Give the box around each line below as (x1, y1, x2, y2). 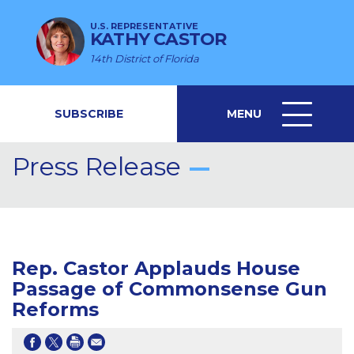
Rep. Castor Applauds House (12, 257, 300, 281)
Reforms (12, 298, 99, 322)
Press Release (12, 151, 181, 183)
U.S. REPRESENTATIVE (90, 20, 198, 32)
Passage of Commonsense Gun (12, 277, 327, 301)
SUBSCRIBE (54, 107, 123, 121)
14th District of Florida (90, 51, 199, 65)
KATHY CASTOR (90, 28, 227, 50)
